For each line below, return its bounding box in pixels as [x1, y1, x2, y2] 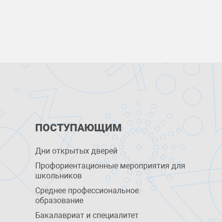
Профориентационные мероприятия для [35, 161, 185, 170]
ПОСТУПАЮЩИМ [35, 122, 121, 134]
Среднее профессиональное [35, 186, 139, 195]
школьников [35, 171, 82, 180]
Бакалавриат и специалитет [35, 211, 139, 220]
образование [35, 196, 83, 205]
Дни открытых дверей [35, 146, 117, 156]
